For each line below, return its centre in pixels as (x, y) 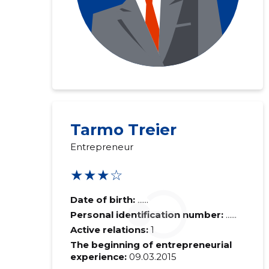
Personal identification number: (148, 215)
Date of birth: (102, 200)
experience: (98, 257)
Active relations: (109, 230)
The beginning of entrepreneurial (151, 245)
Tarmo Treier (123, 130)
